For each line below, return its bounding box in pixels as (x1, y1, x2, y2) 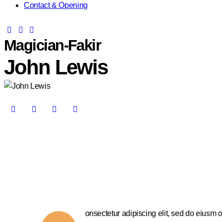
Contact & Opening (24, 1, 88, 10)
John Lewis (4, 55, 108, 79)
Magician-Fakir (4, 37, 101, 55)
